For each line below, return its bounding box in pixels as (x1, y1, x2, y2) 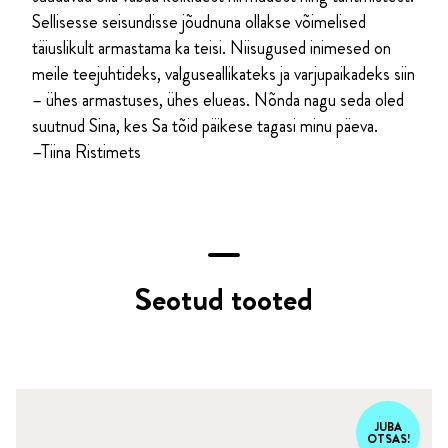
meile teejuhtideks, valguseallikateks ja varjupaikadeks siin (32, 61, 415, 88)
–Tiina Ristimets (32, 139, 141, 166)
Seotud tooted (135, 276, 313, 323)
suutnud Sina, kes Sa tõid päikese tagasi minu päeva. (32, 113, 378, 140)
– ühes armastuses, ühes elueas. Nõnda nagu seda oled (32, 87, 404, 114)
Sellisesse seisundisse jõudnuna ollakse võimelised (32, 9, 366, 36)
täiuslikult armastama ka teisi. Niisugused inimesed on (32, 35, 391, 62)
